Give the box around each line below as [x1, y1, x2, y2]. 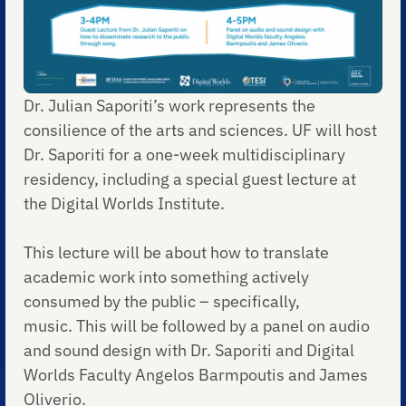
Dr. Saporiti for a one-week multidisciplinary [24, 143, 346, 165]
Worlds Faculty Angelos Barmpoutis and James [24, 363, 369, 385]
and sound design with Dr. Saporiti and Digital [24, 339, 355, 361]
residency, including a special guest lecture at [24, 168, 357, 189]
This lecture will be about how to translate [24, 241, 330, 263]
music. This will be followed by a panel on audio [24, 314, 371, 336]
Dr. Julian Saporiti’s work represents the [24, 94, 316, 116]
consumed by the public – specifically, [24, 290, 301, 312]
